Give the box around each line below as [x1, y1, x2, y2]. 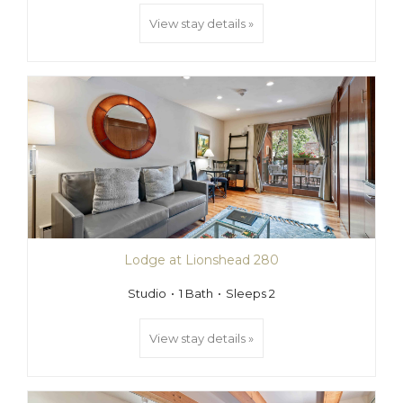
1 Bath [179, 286, 213, 300]
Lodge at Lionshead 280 [124, 252, 279, 268]
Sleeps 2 [226, 286, 275, 300]
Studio [128, 286, 166, 300]
